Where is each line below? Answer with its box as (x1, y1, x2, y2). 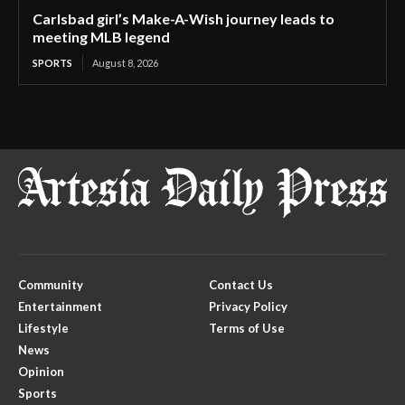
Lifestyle (18, 321, 69, 336)
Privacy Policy (209, 299, 287, 315)
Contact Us (209, 278, 273, 293)
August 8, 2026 (92, 57, 158, 69)
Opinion (18, 364, 64, 380)
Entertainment (18, 299, 102, 315)
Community (18, 278, 83, 293)
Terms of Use (209, 321, 285, 336)
